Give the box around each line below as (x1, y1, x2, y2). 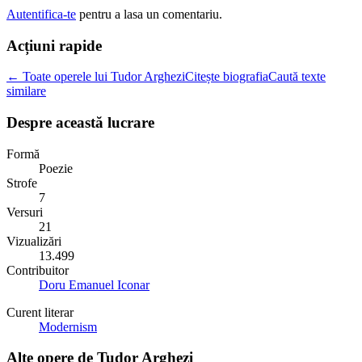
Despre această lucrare (6, 114, 154, 131)
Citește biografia (185, 69, 268, 84)
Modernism (39, 319, 97, 334)
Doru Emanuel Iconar (39, 277, 149, 292)
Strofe (6, 175, 37, 190)
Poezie (39, 161, 73, 175)
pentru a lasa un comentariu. (79, 6, 222, 21)
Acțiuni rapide (6, 36, 102, 54)
